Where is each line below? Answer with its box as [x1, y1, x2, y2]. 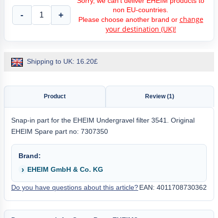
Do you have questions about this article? [11, 183, 138, 191]
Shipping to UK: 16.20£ [27, 57, 98, 65]
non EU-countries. [113, 6, 168, 14]
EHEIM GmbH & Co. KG [27, 165, 103, 173]
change [179, 15, 203, 24]
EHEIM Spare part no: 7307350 [11, 127, 108, 135]
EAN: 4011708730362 [139, 183, 207, 191]
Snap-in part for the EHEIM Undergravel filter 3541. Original [11, 116, 195, 124]
